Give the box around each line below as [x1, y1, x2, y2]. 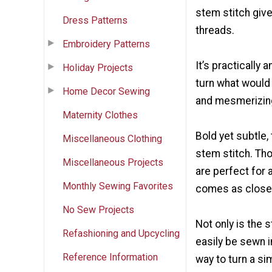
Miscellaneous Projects [63, 156, 163, 168]
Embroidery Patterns [63, 38, 150, 50]
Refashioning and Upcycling [63, 227, 180, 239]
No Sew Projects [63, 203, 134, 216]
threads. [195, 24, 234, 36]
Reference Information [63, 251, 158, 263]
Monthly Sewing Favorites [63, 180, 173, 192]
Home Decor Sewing [63, 85, 150, 97]
